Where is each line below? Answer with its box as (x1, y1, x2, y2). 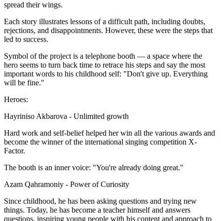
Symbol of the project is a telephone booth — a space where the (4, 51, 202, 60)
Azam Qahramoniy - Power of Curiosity (4, 180, 131, 188)
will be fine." (4, 78, 44, 87)
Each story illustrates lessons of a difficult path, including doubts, (4, 17, 205, 26)
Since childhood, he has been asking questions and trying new (4, 196, 197, 205)
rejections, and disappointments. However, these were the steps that (4, 26, 213, 35)
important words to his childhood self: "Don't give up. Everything (4, 69, 208, 78)
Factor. (4, 146, 29, 155)
